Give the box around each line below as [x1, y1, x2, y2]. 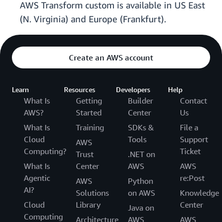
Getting [76, 96, 102, 106]
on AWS [128, 188, 155, 198]
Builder [128, 96, 153, 106]
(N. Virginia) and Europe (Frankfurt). [20, 13, 166, 25]
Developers [116, 85, 150, 94]
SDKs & [128, 122, 154, 133]
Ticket [180, 146, 201, 157]
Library [76, 200, 101, 210]
